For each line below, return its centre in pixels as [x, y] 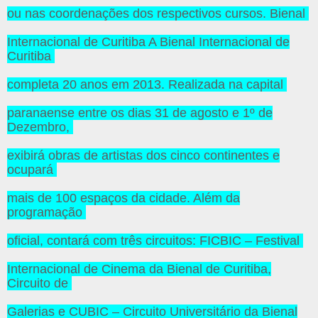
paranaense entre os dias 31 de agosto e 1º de [140, 113]
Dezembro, [40, 127]
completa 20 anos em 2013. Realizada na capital [147, 85]
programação [46, 213]
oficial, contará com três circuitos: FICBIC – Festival [155, 241]
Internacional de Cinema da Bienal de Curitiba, [139, 269]
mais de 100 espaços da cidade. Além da [124, 198]
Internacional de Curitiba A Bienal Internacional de [148, 42]
